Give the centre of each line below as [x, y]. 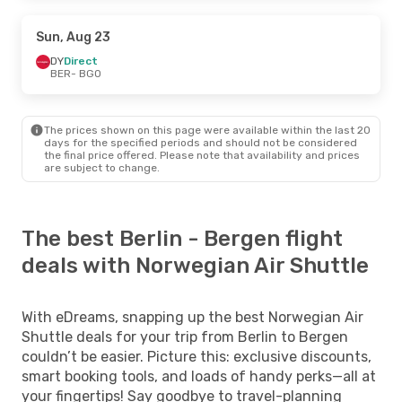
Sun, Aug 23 [73, 37]
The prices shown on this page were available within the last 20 [207, 130]
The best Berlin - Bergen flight [182, 238]
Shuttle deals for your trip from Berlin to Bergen [185, 336]
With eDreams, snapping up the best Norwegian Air [192, 317]
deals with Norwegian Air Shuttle [195, 265]
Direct [81, 61]
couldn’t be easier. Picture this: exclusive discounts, [197, 356]
